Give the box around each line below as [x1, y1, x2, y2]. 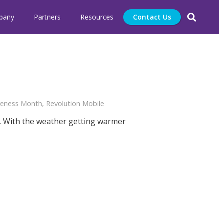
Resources [80, 12, 114, 22]
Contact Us [133, 12, 172, 22]
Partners [34, 12, 61, 22]
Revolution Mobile [46, 99, 105, 108]
